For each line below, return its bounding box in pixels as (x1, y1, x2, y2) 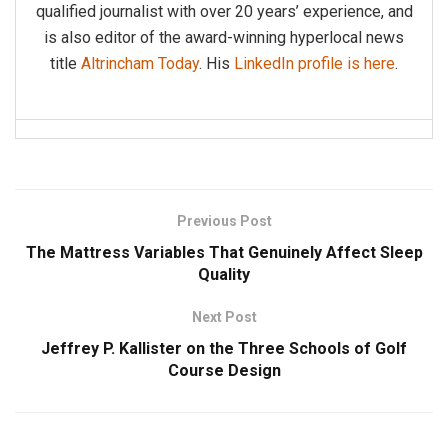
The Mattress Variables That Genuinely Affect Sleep (25, 243, 423, 263)
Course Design (167, 361, 281, 381)
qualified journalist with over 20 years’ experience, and (35, 2, 413, 22)
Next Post (191, 309, 257, 326)
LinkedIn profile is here (234, 54, 395, 74)
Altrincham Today (81, 54, 199, 74)
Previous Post (176, 213, 272, 230)
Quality (198, 265, 250, 285)
